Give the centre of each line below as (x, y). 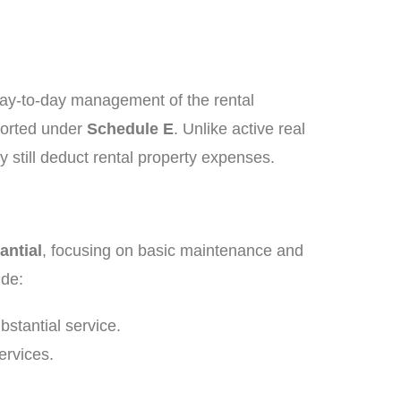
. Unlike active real (239, 129)
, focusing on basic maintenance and (173, 251)
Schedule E (130, 129)
